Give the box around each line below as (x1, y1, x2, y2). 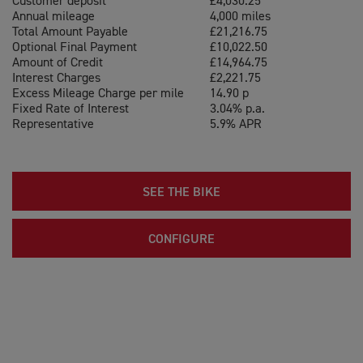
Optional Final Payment (12, 41, 137, 54)
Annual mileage (12, 11, 95, 23)
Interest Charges (12, 72, 100, 85)
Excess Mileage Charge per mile (12, 88, 184, 100)
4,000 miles (210, 11, 271, 23)
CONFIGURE (148, 233, 215, 246)
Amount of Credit (12, 57, 103, 70)
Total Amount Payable (12, 26, 128, 39)
